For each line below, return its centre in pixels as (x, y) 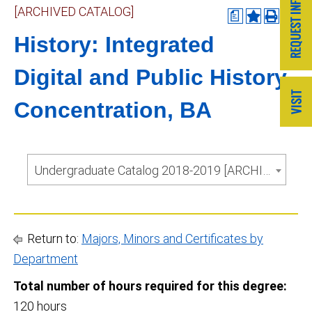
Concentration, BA (113, 110)
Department (46, 259)
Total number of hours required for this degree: (150, 286)
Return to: (53, 239)
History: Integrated (114, 45)
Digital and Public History (150, 77)
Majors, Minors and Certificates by (172, 239)
